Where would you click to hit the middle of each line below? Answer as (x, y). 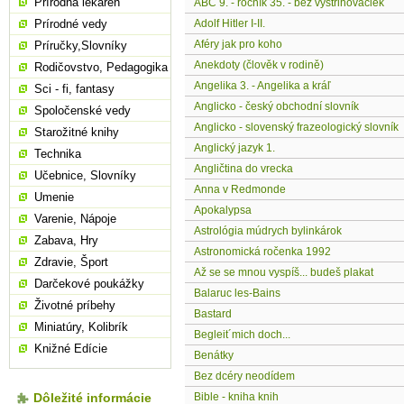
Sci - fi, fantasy (74, 89)
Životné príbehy (75, 305)
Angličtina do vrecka (243, 169)
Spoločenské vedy (83, 110)
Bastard (213, 314)
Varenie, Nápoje (75, 219)
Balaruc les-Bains (237, 294)
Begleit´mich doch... (242, 335)
